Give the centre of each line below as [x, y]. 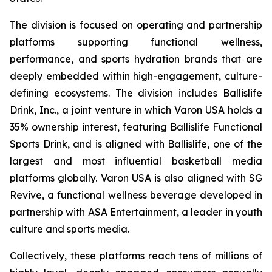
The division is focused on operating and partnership [136, 25]
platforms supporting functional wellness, [136, 42]
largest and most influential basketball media [136, 161]
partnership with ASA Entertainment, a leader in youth [136, 212]
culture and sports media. [70, 229]
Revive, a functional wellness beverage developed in [136, 195]
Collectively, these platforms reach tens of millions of [136, 256]
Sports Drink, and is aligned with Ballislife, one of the [136, 144]
